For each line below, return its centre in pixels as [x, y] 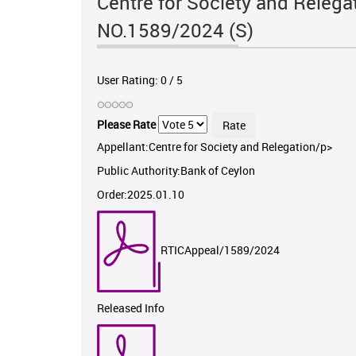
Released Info [131, 308]
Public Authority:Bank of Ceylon [176, 171]
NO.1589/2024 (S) [175, 31]
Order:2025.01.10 [141, 195]
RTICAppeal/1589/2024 [220, 250]
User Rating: [129, 80]
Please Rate [126, 124]
